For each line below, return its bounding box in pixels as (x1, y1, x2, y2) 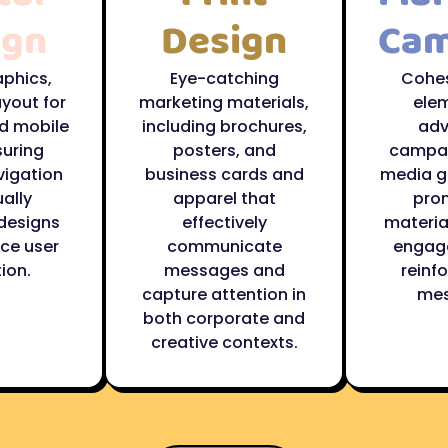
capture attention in (142, 283, 306, 306)
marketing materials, (139, 91, 309, 114)
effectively (181, 211, 267, 234)
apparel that (172, 187, 276, 210)
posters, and (172, 139, 276, 162)
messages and (163, 259, 285, 282)
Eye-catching (169, 67, 279, 90)
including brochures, (141, 115, 307, 138)
